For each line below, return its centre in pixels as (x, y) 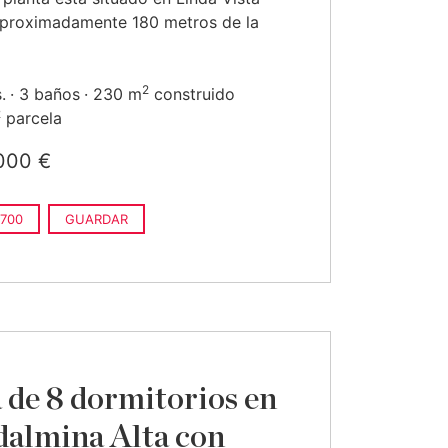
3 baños (49, 94)
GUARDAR (96, 219)
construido (192, 94)
